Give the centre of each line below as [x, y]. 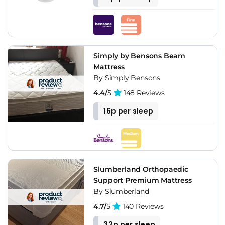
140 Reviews [142, 206]
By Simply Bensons [127, 78]
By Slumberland [121, 191]
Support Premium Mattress [143, 180]
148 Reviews [143, 93]
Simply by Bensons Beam [139, 55]
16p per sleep [129, 111]
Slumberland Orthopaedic [141, 169]
